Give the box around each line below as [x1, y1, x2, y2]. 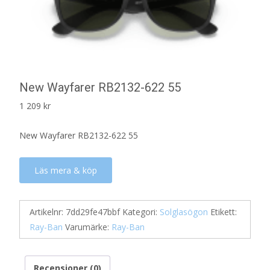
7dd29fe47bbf [66, 206, 120, 218]
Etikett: [210, 206, 237, 218]
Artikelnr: [30, 206, 66, 218]
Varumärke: [65, 221, 111, 233]
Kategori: [122, 206, 160, 218]
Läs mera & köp [34, 165, 97, 176]
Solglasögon [160, 206, 208, 218]
